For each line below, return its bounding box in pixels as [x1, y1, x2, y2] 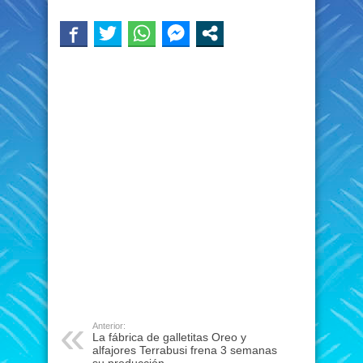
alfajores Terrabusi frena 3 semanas [92, 344, 277, 357]
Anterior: [92, 321, 126, 331]
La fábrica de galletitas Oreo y [92, 331, 246, 344]
